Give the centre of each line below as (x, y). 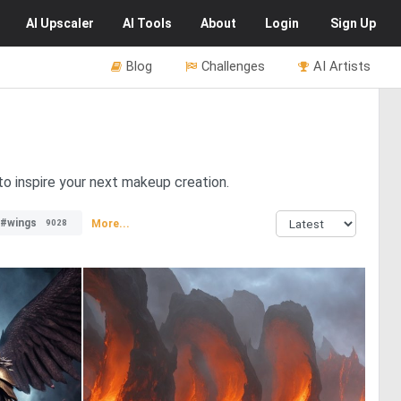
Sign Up (353, 23)
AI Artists (342, 66)
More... (111, 223)
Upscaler (67, 23)
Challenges (233, 66)
